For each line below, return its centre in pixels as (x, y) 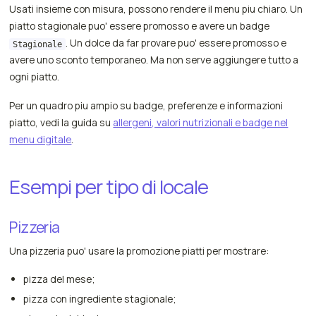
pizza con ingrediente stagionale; (99, 298)
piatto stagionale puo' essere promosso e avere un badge (140, 26)
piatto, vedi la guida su (61, 122)
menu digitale (41, 139)
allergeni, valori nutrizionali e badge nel (201, 122)
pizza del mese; (59, 279)
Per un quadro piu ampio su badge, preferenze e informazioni (146, 105)
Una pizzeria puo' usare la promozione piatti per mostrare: (139, 250)
